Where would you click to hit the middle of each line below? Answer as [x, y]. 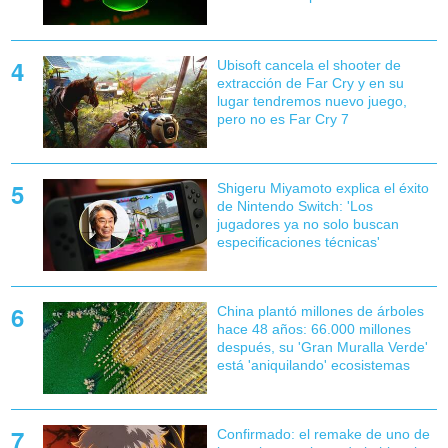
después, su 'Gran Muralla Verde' [322, 346]
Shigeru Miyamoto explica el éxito [322, 187]
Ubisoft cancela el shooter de [308, 64]
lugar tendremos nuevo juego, [311, 100]
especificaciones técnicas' [298, 241]
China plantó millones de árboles [320, 310]
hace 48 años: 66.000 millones [313, 328]
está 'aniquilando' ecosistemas [313, 364]
